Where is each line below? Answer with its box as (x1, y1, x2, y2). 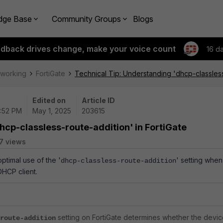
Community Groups (52, 13, 121, 24)
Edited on (32, 96, 66, 105)
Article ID (82, 96, 115, 105)
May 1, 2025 (32, 107, 71, 115)
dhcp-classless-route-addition (61, 157, 176, 165)
